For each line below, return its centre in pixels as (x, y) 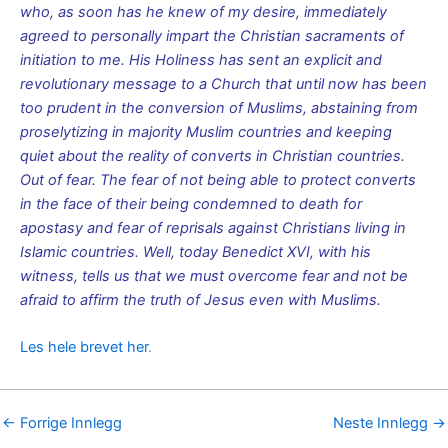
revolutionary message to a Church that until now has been (223, 84)
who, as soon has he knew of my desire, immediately (203, 12)
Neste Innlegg (382, 423)
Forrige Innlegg (69, 423)
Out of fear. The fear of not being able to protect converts (218, 180)
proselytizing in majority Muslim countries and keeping (206, 132)
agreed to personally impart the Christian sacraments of (212, 36)
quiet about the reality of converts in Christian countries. (212, 156)
